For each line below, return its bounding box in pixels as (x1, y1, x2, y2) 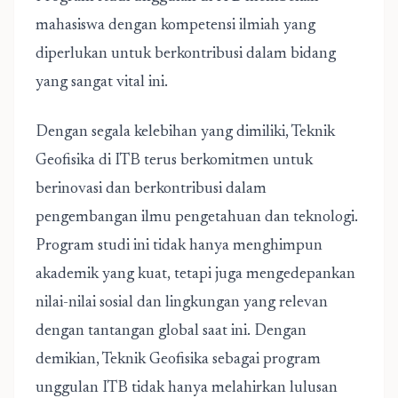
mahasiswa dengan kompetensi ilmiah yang (36, 18, 315, 34)
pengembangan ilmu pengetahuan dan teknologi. (36, 210, 358, 226)
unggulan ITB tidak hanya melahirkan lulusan (36, 380, 338, 396)
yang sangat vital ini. (36, 75, 168, 91)
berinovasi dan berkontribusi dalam (36, 181, 267, 197)
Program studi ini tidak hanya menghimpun (36, 238, 322, 254)
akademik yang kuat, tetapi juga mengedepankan (36, 267, 355, 283)
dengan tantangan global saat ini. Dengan (36, 323, 306, 339)
